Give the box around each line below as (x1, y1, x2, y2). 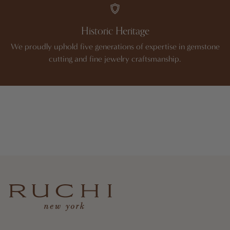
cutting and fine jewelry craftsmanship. (49, 54, 181, 64)
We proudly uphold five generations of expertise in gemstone (10, 42, 220, 52)
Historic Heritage (81, 23, 149, 40)
